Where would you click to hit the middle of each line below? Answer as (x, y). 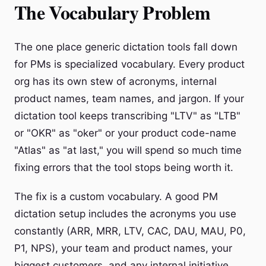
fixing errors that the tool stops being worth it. (124, 167)
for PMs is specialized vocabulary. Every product (129, 64)
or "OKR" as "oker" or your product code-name (125, 133)
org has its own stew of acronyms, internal (115, 81)
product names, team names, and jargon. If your (129, 99)
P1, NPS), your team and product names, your (123, 248)
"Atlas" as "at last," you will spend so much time (128, 150)
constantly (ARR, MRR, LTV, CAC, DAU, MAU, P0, (130, 231)
